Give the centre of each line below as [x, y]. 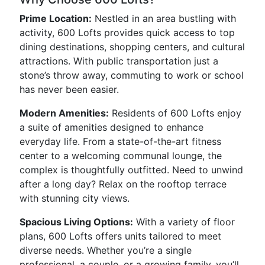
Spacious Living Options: [76, 222]
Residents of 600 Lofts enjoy [175, 113]
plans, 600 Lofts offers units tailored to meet [120, 236]
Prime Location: [56, 18]
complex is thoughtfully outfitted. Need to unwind [131, 170]
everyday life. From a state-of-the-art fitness [120, 141]
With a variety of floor [184, 222]
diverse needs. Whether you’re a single [106, 250]
